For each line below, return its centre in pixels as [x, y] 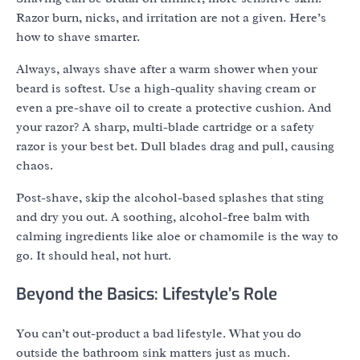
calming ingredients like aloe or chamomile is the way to [177, 236]
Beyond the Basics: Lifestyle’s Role [147, 294]
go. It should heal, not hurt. [94, 255]
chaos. [35, 165]
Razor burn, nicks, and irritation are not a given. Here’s [171, 17]
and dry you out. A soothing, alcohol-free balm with [163, 217]
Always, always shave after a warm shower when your [167, 69]
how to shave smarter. [78, 37]
